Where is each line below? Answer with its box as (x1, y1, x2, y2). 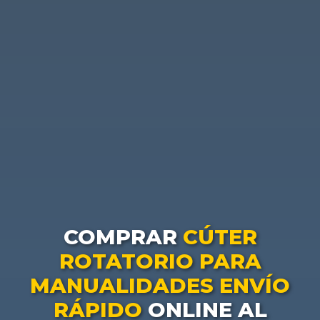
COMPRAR (63, 224, 183, 250)
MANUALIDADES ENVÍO (30, 273, 290, 299)
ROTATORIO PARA (59, 249, 261, 274)
